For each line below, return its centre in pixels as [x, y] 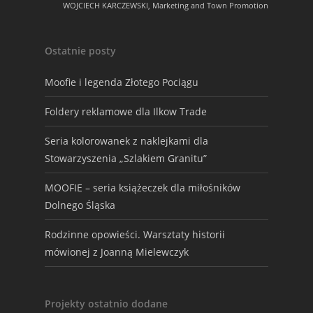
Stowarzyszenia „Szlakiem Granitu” [126, 158]
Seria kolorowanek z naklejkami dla [126, 141]
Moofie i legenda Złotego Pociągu [122, 82]
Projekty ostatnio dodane [106, 304]
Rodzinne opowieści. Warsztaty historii [135, 234]
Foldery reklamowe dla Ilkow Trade [126, 111]
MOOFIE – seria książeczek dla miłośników [143, 188]
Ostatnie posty [80, 51]
